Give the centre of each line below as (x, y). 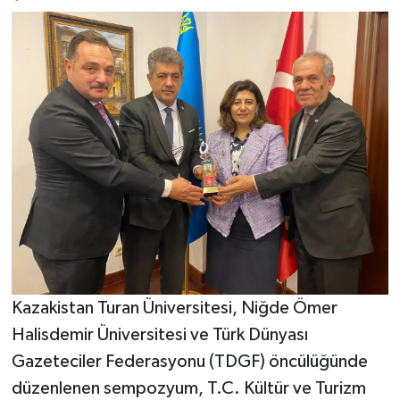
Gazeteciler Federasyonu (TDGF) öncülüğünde (189, 362)
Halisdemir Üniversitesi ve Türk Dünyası (159, 335)
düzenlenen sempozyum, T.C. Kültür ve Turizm (188, 389)
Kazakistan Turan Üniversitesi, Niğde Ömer (174, 308)
